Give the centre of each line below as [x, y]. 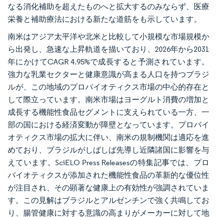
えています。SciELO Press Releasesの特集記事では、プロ [108, 163]
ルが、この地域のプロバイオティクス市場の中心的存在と [108, 87]
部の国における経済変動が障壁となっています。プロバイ [108, 125]
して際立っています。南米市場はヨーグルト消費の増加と [108, 100]
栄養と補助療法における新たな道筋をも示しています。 [105, 19]
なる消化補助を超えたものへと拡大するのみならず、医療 [108, 7]
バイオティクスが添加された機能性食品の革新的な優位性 [108, 175]
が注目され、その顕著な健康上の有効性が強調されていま [108, 188]
